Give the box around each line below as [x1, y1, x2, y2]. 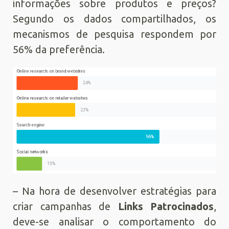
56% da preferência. [13, 43, 105, 55]
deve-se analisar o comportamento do [13, 215, 216, 227]
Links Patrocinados [118, 200, 214, 212]
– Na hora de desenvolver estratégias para [13, 185, 216, 197]
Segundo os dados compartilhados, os [13, 12, 216, 25]
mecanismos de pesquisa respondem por [13, 28, 216, 40]
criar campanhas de [13, 200, 118, 212]
